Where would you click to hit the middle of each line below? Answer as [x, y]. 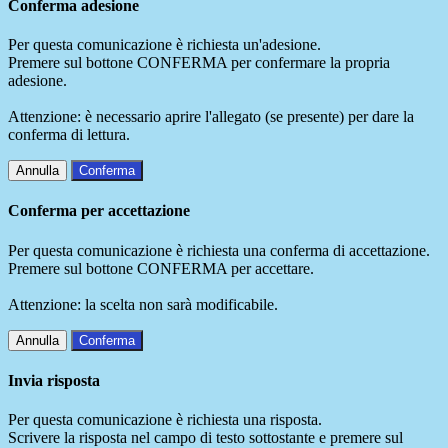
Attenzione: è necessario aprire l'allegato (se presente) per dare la [211, 117]
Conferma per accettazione [99, 211]
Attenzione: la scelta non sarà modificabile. [143, 304]
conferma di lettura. [69, 135]
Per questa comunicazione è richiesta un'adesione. [164, 45]
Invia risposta [54, 380]
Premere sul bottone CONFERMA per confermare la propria [199, 63]
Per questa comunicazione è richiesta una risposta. [165, 420]
